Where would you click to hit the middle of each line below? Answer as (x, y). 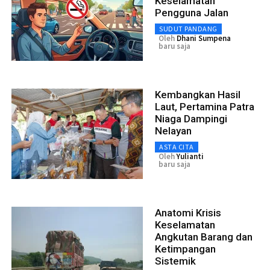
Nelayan (173, 130)
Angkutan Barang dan (204, 237)
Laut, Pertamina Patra (205, 106)
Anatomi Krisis (188, 212)
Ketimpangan (185, 249)
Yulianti (190, 156)
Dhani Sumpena (204, 38)
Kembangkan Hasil (198, 94)
